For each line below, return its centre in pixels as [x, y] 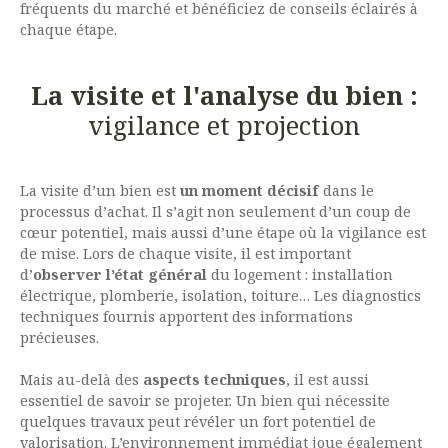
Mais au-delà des [79, 379]
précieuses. [61, 337]
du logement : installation [302, 274]
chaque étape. [70, 29]
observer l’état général [122, 274]
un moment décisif [247, 190]
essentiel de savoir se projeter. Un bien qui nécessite [205, 400]
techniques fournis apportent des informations [186, 316]
